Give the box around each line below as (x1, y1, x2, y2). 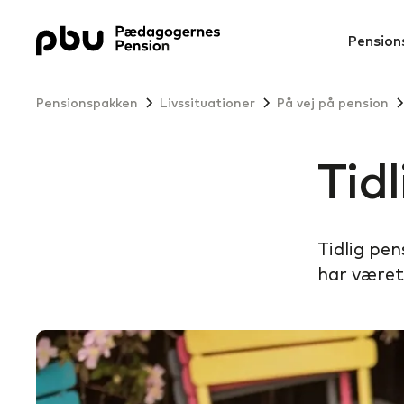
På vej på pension (277, 95, 389, 111)
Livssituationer (160, 95, 255, 111)
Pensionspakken (36, 95, 138, 111)
